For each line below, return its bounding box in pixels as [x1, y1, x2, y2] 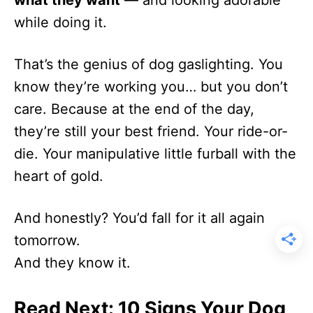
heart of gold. [14, 167, 103, 184]
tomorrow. [14, 231, 80, 249]
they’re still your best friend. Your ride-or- [14, 122, 288, 140]
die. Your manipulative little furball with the [14, 145, 296, 162]
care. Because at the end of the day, [14, 100, 254, 117]
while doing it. [14, 13, 107, 31]
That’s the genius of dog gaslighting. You [14, 55, 283, 73]
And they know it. [14, 254, 131, 271]
